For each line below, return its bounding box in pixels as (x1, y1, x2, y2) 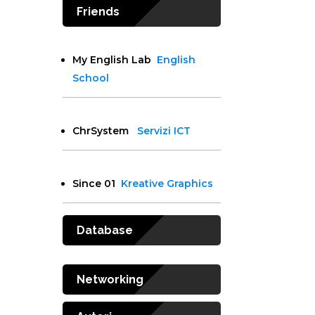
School (72, 72, 110, 85)
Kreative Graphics (121, 177, 214, 191)
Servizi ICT (137, 124, 191, 138)
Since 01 (72, 177, 122, 191)
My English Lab (72, 53, 157, 67)
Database (77, 224, 134, 238)
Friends (77, 5, 120, 19)
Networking (77, 273, 144, 287)
